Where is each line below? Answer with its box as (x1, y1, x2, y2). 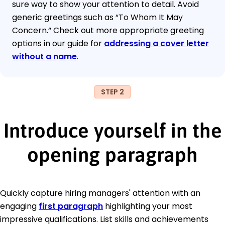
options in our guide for (12, 37, 104, 49)
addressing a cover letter (104, 37, 209, 49)
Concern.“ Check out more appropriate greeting (12, 24, 204, 36)
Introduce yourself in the (3, 119, 222, 142)
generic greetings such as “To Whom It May (12, 11, 183, 23)
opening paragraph (27, 143, 198, 166)
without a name (12, 50, 77, 62)
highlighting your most (103, 200, 192, 212)
